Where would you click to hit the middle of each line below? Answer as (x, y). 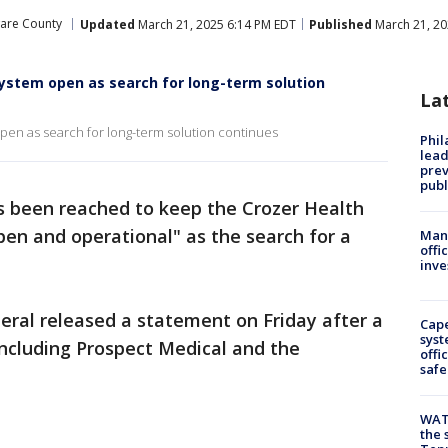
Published (340, 24)
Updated (107, 24)
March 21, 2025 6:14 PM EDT (215, 24)
